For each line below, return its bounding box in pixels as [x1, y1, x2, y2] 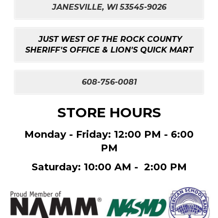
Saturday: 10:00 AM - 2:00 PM [31, 161, 187, 173]
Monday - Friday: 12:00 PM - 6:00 [24, 128, 194, 140]
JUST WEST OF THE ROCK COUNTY [38, 34, 182, 44]
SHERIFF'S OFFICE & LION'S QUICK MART [25, 45, 193, 54]
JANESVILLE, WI [52, 2, 118, 12]
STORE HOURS [57, 104, 161, 121]
